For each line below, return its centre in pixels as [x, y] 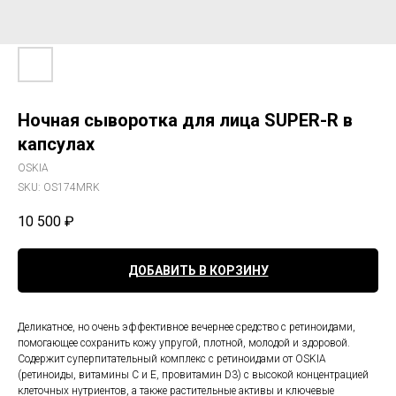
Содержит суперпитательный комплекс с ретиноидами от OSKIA [172, 359]
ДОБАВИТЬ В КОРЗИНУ [198, 271]
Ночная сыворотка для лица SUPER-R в [185, 120]
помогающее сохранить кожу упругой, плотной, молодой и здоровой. [184, 343]
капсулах [56, 144]
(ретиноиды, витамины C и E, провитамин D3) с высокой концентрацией [193, 375]
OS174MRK [72, 187]
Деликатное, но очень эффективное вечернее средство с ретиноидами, [187, 327]
